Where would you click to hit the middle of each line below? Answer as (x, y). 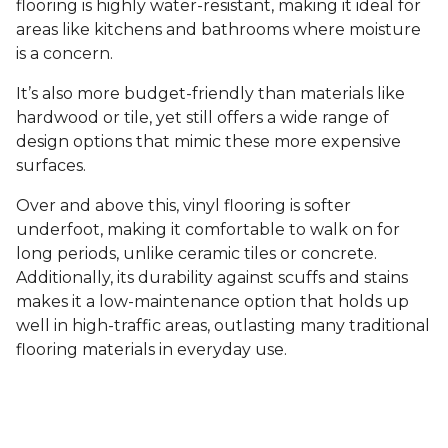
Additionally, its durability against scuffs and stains (212, 278)
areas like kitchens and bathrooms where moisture (218, 30)
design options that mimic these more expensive (208, 142)
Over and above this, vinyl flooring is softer (183, 206)
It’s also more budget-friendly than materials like (210, 94)
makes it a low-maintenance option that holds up (212, 302)
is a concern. (66, 54)
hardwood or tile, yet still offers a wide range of (202, 118)
